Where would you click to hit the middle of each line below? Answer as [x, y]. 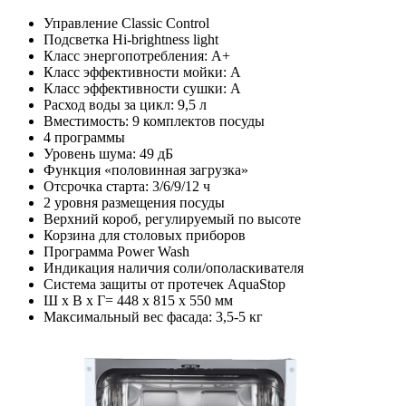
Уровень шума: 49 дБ [108, 153]
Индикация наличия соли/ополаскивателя [174, 267]
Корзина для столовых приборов [145, 235]
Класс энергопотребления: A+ [137, 55]
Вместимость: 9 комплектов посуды [154, 121]
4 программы [84, 137]
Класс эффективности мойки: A [142, 72]
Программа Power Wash [116, 251]
